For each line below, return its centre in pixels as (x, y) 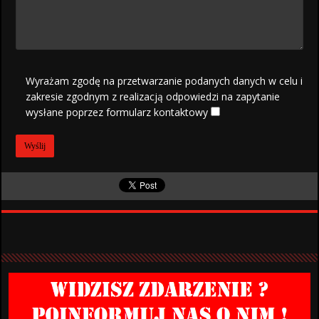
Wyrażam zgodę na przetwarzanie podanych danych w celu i (164, 81)
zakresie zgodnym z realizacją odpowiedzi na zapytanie (153, 97)
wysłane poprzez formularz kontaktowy (117, 113)
